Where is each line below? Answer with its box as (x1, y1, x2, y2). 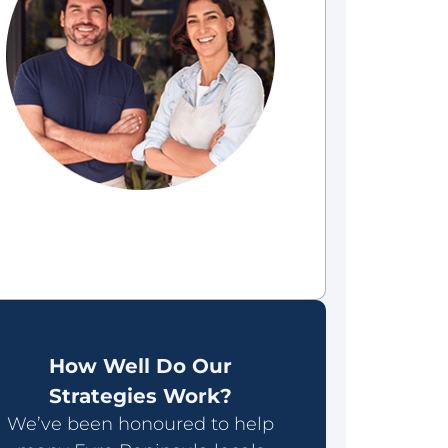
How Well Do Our (49, 353, 233, 378)
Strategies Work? (49, 383, 233, 408)
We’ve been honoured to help (7, 412, 275, 435)
